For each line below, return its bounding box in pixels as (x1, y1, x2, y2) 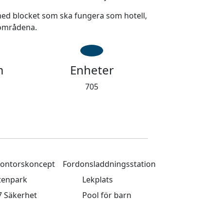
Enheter (70, 62, 114, 78)
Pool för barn (80, 190, 132, 200)
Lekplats (80, 174, 113, 185)
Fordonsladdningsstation (63, 159, 156, 169)
